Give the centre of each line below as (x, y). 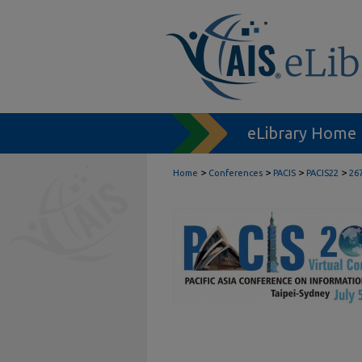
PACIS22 (322, 173)
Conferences (236, 173)
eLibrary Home (302, 133)
